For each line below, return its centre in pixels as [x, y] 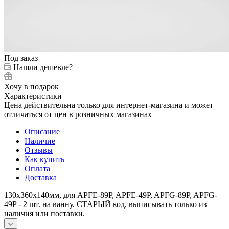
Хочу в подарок [31, 86]
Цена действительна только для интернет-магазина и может [109, 105]
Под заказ [21, 58]
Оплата [37, 168]
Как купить [44, 159]
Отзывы [39, 150]
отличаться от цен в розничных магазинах [78, 114]
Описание [42, 131]
